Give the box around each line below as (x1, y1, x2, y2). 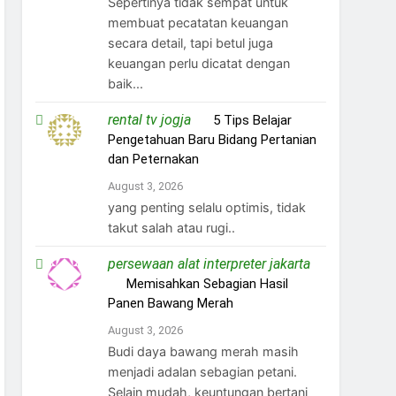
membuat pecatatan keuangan (107, 15, 288, 30)
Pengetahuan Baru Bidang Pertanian (107, 132, 316, 148)
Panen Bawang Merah (107, 295, 233, 311)
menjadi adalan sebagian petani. (107, 364, 297, 379)
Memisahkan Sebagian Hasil (126, 276, 288, 292)
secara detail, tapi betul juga (107, 35, 273, 50)
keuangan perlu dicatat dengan (107, 56, 290, 71)
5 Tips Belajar (212, 112, 292, 128)
